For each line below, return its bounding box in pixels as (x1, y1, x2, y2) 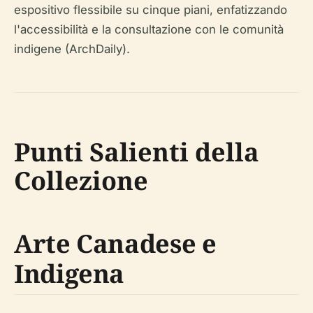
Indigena (14, 256, 125, 291)
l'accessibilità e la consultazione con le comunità (14, 22, 284, 36)
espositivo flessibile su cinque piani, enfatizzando (14, 2, 287, 17)
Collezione (14, 163, 148, 198)
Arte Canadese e (14, 226, 217, 261)
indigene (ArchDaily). (14, 41, 130, 56)
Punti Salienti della (14, 134, 259, 169)
